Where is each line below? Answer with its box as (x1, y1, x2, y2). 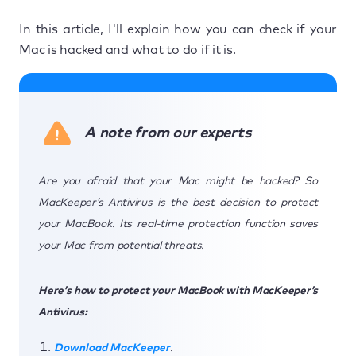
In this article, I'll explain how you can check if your (19, 22, 337, 36)
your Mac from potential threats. (38, 239, 204, 251)
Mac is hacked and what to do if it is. (19, 43, 236, 56)
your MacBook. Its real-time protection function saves (38, 218, 318, 230)
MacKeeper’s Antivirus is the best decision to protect (38, 196, 318, 208)
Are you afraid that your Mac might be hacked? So (38, 175, 318, 187)
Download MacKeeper (54, 342, 170, 354)
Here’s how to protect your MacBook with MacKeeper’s (38, 284, 318, 296)
